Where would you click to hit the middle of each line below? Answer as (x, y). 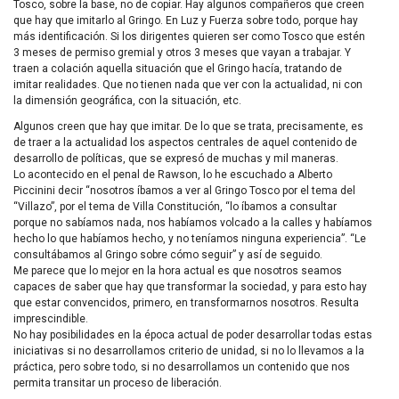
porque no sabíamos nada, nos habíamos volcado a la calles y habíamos (193, 222)
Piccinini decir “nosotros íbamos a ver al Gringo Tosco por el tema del (184, 190)
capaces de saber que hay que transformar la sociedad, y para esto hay (190, 286)
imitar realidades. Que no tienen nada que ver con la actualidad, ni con (188, 85)
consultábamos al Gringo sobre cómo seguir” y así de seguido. (168, 254)
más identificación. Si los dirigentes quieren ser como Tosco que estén (189, 37)
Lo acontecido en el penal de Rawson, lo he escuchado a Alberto (173, 174)
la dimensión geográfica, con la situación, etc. (127, 101)
